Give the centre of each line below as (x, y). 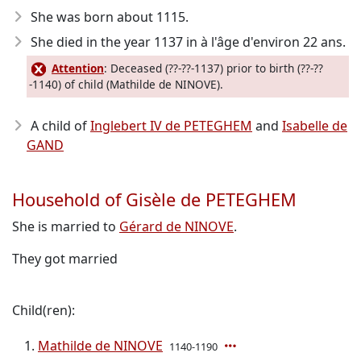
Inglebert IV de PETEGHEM (171, 126)
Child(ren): (44, 311)
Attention (78, 68)
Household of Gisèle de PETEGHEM (154, 200)
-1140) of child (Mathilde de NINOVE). (126, 85)
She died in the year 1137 (107, 42)
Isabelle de (315, 126)
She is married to (66, 227)
